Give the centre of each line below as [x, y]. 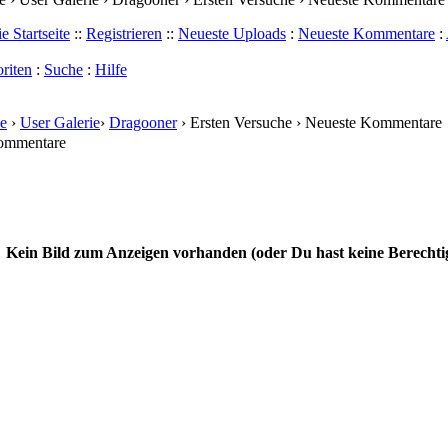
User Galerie [60, 122]
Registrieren [124, 33]
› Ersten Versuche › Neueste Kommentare [309, 122]
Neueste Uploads [232, 33]
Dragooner [143, 122]
